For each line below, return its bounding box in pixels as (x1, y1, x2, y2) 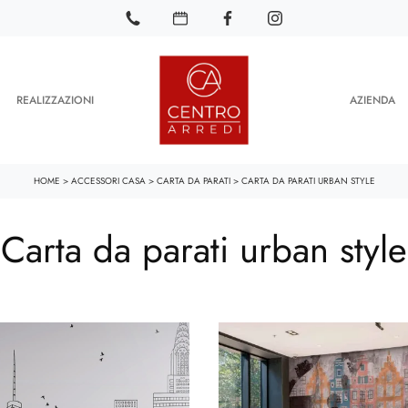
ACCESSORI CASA (70, 174, 146, 188)
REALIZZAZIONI (16, 92, 94, 108)
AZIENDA (350, 92, 395, 108)
